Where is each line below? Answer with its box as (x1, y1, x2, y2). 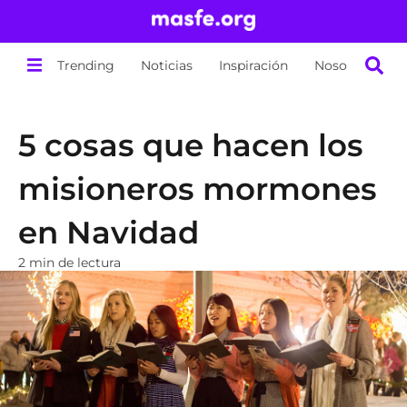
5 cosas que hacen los (18, 126, 363, 164)
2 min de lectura (18, 254, 121, 271)
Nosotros (314, 56, 373, 74)
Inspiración (219, 56, 289, 74)
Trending (57, 56, 115, 74)
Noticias (141, 56, 194, 74)
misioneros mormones (18, 170, 377, 208)
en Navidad (18, 213, 199, 252)
